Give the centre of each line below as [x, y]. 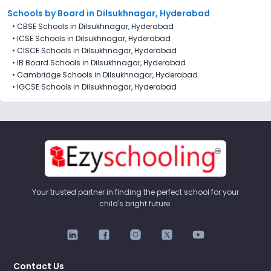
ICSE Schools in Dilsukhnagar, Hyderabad [94, 38]
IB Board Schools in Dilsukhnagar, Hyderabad [101, 62]
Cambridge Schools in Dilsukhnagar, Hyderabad [107, 74]
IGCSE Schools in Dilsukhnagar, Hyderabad [97, 87]
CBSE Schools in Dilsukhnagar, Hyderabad [95, 26]
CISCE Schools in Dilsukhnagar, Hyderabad [97, 50]
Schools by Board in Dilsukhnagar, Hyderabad [109, 13]
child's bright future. [135, 203]
